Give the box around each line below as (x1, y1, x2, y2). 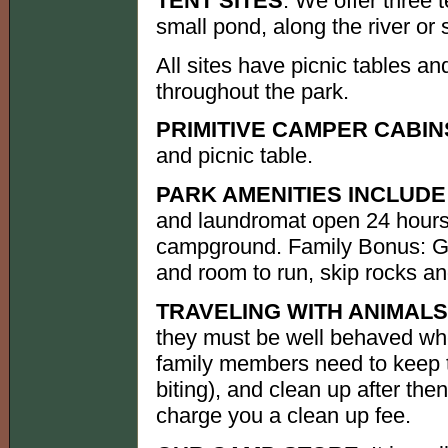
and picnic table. (156, 143, 313, 169)
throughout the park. (156, 78, 349, 104)
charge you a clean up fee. (156, 402, 411, 428)
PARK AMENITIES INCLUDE (156, 182, 446, 208)
